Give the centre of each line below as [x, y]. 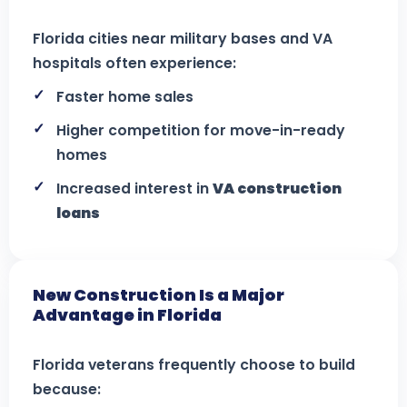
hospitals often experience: [134, 63]
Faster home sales [125, 97]
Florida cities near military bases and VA [183, 39]
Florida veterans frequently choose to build [194, 365]
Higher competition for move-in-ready [201, 130]
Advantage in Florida [127, 315]
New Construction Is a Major [159, 295]
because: [67, 389]
